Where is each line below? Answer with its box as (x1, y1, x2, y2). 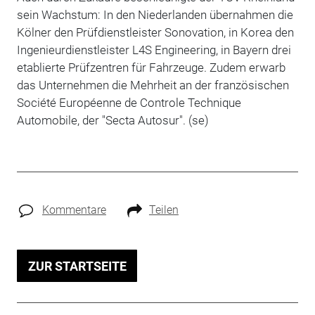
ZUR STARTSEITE (27, 258, 127, 274)
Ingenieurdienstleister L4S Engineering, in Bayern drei (16, 42, 291, 57)
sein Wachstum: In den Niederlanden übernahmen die (16, 7, 293, 22)
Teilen (148, 202, 179, 217)
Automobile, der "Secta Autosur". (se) (16, 112, 209, 127)
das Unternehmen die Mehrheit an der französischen (16, 77, 289, 92)
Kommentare (41, 202, 106, 217)
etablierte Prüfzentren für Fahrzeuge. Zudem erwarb (16, 60, 285, 75)
